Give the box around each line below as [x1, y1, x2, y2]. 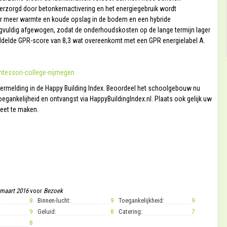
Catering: [119, 208, 142, 215]
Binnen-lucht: [37, 197, 71, 204]
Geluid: [37, 208, 56, 215]
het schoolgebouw [137, 84, 193, 92]
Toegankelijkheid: [119, 197, 164, 204]
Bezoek [44, 187, 63, 195]
